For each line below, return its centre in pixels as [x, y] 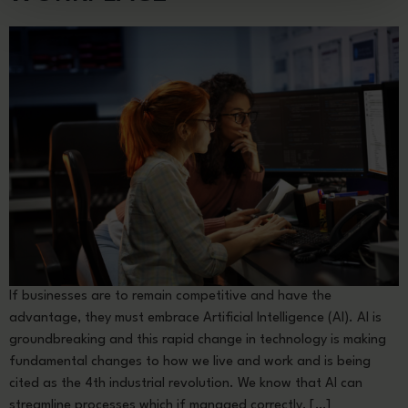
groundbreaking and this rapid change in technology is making [198, 340]
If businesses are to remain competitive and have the [170, 296]
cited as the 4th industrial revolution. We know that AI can [186, 383]
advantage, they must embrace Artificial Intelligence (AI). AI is [195, 318]
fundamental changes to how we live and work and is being [190, 362]
